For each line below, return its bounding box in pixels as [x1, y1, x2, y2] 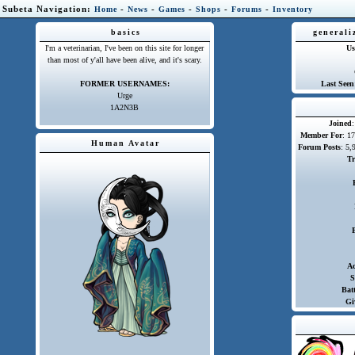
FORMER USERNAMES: [79, 79, 170, 88]
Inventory [273, 5, 313, 13]
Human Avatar [91, 139, 161, 147]
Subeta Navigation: [2, 4, 94, 13]
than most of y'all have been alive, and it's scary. [47, 55, 202, 64]
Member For [300, 131, 343, 139]
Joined [328, 119, 352, 128]
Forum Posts [297, 143, 341, 151]
